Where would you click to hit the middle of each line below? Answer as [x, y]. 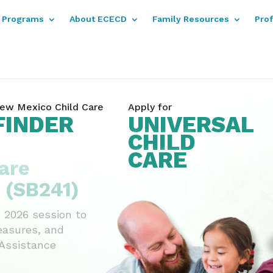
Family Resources [190, 19]
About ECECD [98, 19]
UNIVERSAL [191, 124]
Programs [23, 19]
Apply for [150, 107]
